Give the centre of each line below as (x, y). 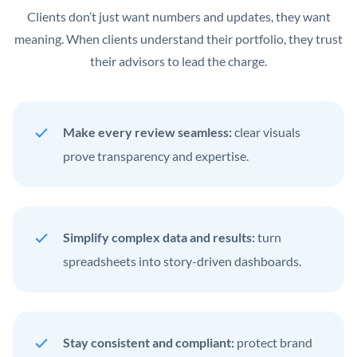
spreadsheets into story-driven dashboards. (182, 261)
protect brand (273, 342)
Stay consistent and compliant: (149, 342)
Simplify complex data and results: (159, 237)
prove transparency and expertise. (156, 155)
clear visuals (266, 131)
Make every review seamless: (147, 131)
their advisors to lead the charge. (178, 61)
